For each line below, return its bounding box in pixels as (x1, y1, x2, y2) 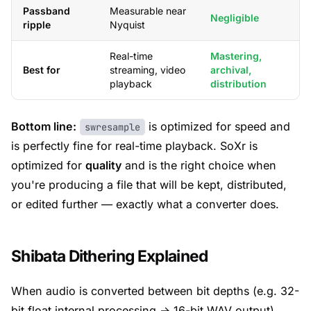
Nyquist (110, 19, 145, 31)
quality (85, 158, 121, 172)
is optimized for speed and (145, 119, 290, 133)
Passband (23, 5, 70, 17)
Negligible (210, 12, 259, 24)
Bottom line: (11, 119, 76, 133)
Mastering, (210, 50, 262, 62)
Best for (23, 64, 60, 76)
